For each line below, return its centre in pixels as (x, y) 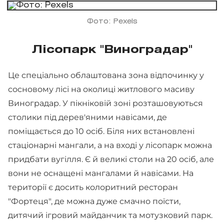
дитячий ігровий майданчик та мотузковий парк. (111, 215)
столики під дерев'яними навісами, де (87, 117)
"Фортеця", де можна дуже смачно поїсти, (94, 201)
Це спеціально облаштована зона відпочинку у (106, 75)
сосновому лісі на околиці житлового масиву (101, 89)
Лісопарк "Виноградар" (112, 50)
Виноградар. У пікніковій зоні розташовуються (105, 103)
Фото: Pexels (112, 21)
